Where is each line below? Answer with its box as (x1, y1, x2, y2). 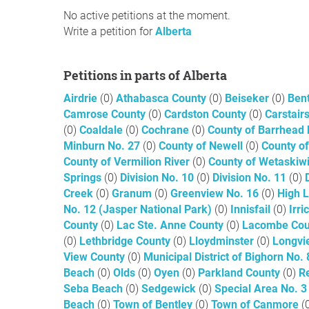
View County (63, 250, 128, 263)
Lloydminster (189, 235, 257, 248)
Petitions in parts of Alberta (72, 67, 227, 83)
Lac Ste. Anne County (117, 219, 226, 232)
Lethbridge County (79, 235, 173, 248)
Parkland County (198, 266, 283, 279)
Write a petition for (63, 25, 155, 38)
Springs (63, 171, 104, 184)
